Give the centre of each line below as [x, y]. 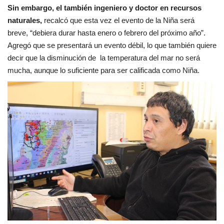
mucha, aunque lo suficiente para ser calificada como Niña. [103, 70]
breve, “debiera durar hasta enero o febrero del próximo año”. [106, 32]
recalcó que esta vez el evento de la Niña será [118, 20]
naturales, [25, 20]
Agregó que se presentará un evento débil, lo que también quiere [112, 45]
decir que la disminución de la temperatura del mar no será [104, 57]
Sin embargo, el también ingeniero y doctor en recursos [104, 7]
